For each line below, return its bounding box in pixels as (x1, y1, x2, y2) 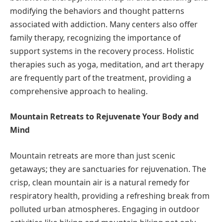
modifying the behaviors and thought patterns (10, 5, 184, 16)
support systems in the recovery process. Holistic (10, 45, 194, 56)
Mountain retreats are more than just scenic (10, 150, 175, 161)
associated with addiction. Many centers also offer (10, 18, 198, 30)
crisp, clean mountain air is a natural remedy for (10, 176, 190, 188)
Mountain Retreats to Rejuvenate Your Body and (10, 111, 199, 122)
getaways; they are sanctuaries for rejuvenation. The (10, 163, 206, 174)
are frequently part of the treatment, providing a (10, 72, 191, 83)
